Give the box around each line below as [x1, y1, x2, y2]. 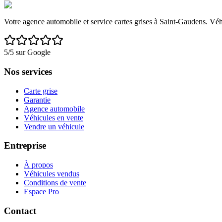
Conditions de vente [24, 178, 86, 187]
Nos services [4, 66, 52, 77]
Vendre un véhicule [24, 122, 84, 131]
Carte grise [24, 86, 57, 95]
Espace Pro [24, 187, 59, 196]
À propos [24, 161, 53, 169]
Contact [4, 205, 36, 216]
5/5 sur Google [4, 48, 51, 57]
